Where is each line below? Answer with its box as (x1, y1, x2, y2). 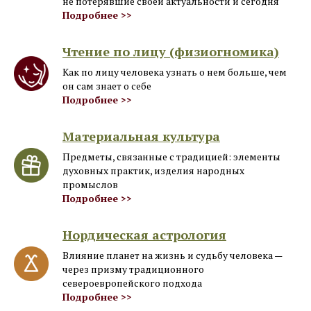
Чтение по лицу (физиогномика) (62, 43, 279, 60)
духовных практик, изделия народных (62, 164, 244, 177)
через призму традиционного (62, 262, 204, 276)
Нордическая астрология (62, 226, 226, 243)
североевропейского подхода (62, 276, 202, 289)
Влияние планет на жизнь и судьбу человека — (62, 249, 282, 262)
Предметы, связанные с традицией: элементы (62, 150, 280, 163)
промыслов (62, 178, 118, 191)
